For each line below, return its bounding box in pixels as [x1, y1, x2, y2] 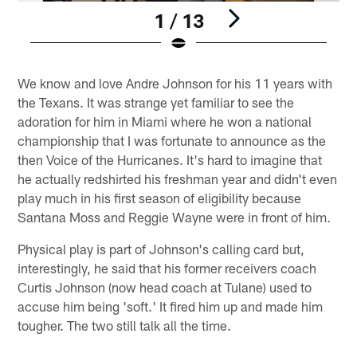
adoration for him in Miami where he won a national [18, 113, 312, 130]
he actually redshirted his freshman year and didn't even [18, 171, 338, 187]
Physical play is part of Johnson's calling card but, [18, 241, 305, 257]
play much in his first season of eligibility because [18, 190, 302, 206]
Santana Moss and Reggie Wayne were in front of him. [18, 209, 331, 226]
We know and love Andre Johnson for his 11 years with [18, 75, 333, 92]
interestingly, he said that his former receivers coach [18, 260, 317, 277]
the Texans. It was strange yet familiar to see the [18, 94, 295, 111]
